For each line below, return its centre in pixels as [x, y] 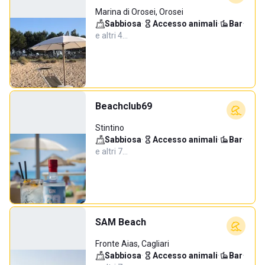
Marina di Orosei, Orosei [139, 12]
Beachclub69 [124, 106]
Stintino [110, 128]
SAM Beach [121, 222]
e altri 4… [112, 35]
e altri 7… [112, 151]
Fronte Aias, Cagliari [132, 244]
